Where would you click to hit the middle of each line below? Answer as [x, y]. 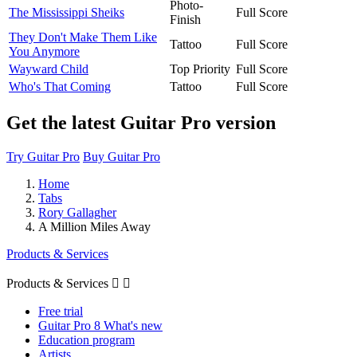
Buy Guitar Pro [122, 156]
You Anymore [44, 51]
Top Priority [200, 69]
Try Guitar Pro [43, 156]
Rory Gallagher [77, 212]
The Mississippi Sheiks [67, 12]
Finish [185, 19]
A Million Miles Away [94, 226]
